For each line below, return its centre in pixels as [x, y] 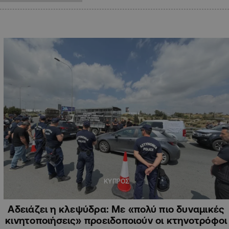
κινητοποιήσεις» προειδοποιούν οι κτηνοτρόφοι [116, 220]
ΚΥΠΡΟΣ [116, 181]
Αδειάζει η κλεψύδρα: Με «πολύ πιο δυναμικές [116, 209]
